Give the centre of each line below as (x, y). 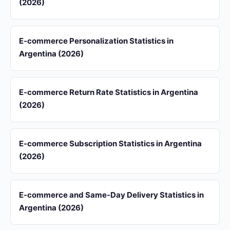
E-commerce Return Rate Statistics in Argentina (109, 92)
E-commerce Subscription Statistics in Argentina (110, 143)
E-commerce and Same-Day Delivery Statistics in (111, 195)
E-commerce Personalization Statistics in (96, 41)
